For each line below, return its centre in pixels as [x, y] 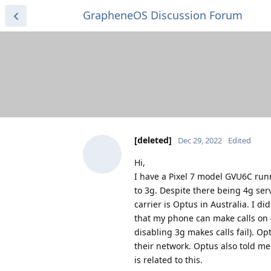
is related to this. [168, 260]
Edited [240, 140]
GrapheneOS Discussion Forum [163, 15]
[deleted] [153, 140]
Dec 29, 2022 [200, 140]
